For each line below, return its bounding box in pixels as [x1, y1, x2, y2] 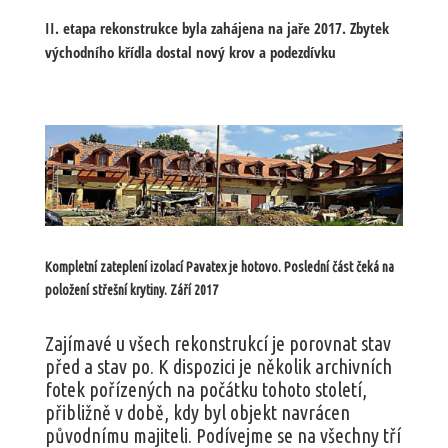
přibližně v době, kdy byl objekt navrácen [44, 401, 350, 425]
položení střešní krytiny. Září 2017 [44, 282, 218, 299]
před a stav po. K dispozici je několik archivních [44, 355, 392, 379]
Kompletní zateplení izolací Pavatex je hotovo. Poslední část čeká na [44, 259, 394, 276]
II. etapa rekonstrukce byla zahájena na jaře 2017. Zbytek [44, 18, 389, 39]
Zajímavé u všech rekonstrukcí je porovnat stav [44, 332, 391, 356]
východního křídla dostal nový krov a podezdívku [44, 42, 336, 63]
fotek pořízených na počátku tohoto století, [44, 378, 367, 402]
